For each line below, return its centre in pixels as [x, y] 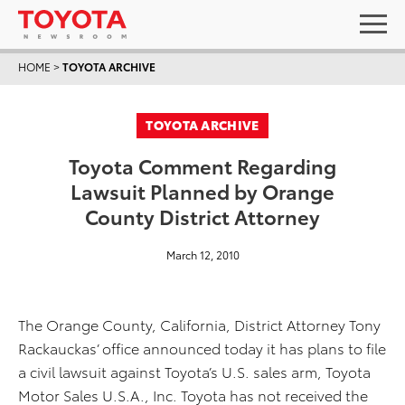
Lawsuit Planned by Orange [202, 190]
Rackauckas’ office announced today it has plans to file [202, 348]
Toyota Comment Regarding [202, 165]
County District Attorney [202, 216]
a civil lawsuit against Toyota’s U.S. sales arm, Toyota [194, 371]
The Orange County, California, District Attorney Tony [199, 324]
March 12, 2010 [202, 254]
